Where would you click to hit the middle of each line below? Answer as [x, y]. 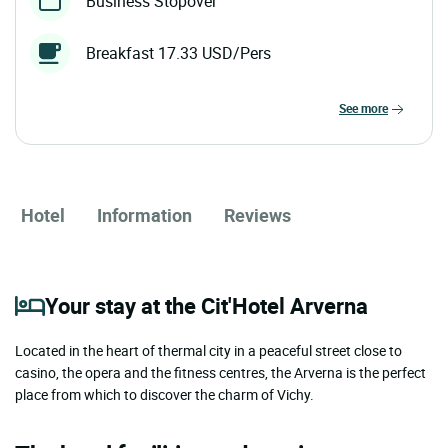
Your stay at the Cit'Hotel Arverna [206, 306]
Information [144, 215]
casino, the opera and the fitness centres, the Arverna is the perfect [220, 373]
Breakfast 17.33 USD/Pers [178, 53]
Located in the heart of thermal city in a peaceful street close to [208, 351]
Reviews [257, 215]
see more [367, 108]
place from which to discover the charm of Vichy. [164, 395]
